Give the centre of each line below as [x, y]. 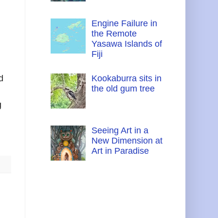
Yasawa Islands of [127, 44]
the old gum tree [123, 89]
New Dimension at [127, 141]
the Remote [114, 34]
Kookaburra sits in [126, 79]
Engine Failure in [124, 24]
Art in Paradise [120, 151]
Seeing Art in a [120, 131]
